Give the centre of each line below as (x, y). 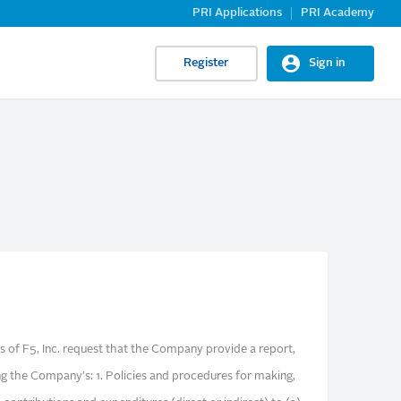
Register (206, 63)
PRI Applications (237, 13)
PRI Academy (337, 13)
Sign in (327, 63)
